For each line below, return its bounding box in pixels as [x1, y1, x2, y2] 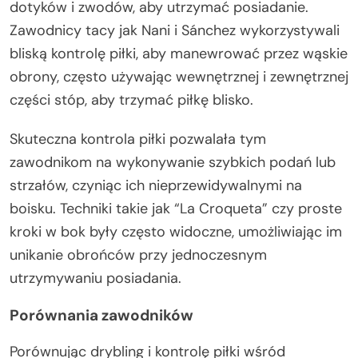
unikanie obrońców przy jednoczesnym [10, 245, 267, 265]
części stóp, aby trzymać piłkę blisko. [10, 90, 253, 109]
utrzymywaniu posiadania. [10, 268, 181, 288]
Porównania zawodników [10, 305, 193, 325]
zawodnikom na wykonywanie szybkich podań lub [10, 153, 336, 172]
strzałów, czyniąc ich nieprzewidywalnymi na [10, 176, 302, 195]
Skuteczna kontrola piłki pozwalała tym [10, 129, 266, 149]
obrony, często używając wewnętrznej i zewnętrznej [10, 67, 348, 86]
